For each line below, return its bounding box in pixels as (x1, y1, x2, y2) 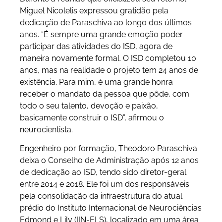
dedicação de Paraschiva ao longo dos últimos (20, 17, 192, 27)
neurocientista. (20, 124, 73, 134)
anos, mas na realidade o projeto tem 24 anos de (20, 65, 198, 75)
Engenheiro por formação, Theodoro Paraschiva (20, 143, 197, 153)
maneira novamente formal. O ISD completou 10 (20, 53, 196, 63)
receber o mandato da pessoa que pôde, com (20, 89, 189, 99)
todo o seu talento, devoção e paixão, (20, 101, 158, 111)
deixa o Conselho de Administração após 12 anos (20, 155, 199, 165)
